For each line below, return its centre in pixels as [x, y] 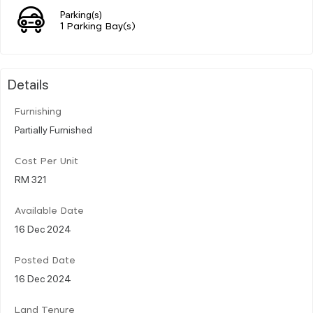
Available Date [49, 211]
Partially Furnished [53, 129]
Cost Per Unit [46, 161]
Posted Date [45, 261]
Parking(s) [81, 14]
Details [28, 83]
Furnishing [38, 112]
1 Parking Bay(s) [98, 27]
